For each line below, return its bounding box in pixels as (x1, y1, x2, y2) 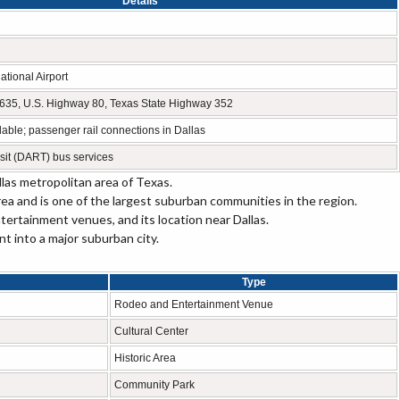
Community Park (114, 379, 195, 391)
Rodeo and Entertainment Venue (114, 298, 273, 311)
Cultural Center (114, 325, 188, 337)
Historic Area (114, 352, 176, 364)
